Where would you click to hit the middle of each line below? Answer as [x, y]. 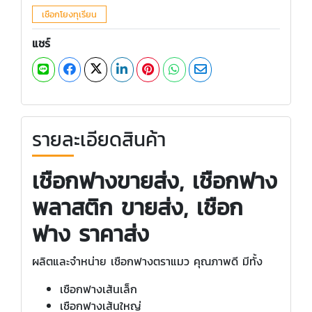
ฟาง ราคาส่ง [91, 234]
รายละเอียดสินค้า [99, 139]
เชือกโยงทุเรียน [69, 14]
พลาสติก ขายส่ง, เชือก [138, 207]
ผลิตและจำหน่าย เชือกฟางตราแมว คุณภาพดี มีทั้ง [147, 261]
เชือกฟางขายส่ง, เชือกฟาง [155, 181]
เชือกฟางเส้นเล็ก [99, 289]
